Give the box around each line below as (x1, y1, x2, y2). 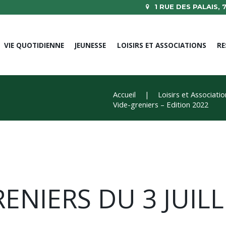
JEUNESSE (75, 40, 106, 50)
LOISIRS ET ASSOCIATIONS (117, 40, 206, 50)
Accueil (113, 89, 136, 100)
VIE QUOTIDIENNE (4, 40, 64, 50)
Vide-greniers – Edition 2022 (113, 99, 208, 110)
